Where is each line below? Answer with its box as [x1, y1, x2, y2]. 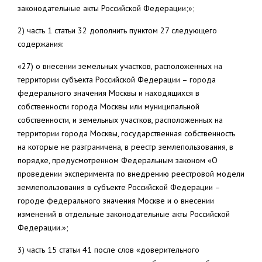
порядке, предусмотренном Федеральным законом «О [18, 155, 218, 166]
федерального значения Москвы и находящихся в [18, 88, 199, 98]
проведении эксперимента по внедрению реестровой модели [18, 168, 244, 179]
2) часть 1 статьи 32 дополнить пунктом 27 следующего [18, 25, 217, 36]
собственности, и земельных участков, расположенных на [18, 115, 223, 125]
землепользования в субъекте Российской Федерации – [18, 182, 220, 192]
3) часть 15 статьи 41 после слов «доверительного [18, 244, 199, 255]
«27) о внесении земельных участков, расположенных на [18, 61, 222, 71]
